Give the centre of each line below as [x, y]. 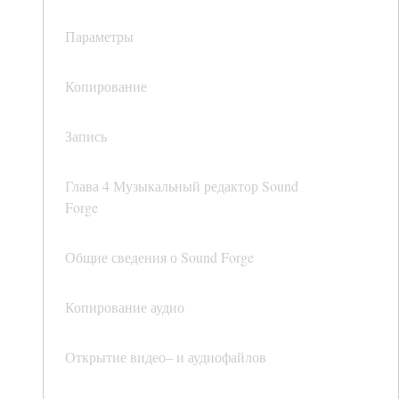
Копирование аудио [125, 307]
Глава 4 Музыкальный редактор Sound [182, 186]
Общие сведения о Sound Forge [159, 257]
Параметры [99, 37]
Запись [86, 136]
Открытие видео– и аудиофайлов [166, 357]
